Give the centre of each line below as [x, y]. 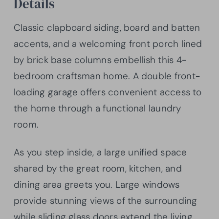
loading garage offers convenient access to [108, 92]
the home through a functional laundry [98, 109]
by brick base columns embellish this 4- [100, 60]
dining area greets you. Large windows [97, 185]
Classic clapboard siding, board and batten [107, 28]
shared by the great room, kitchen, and [98, 169]
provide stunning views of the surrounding [106, 201]
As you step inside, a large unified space [100, 153]
